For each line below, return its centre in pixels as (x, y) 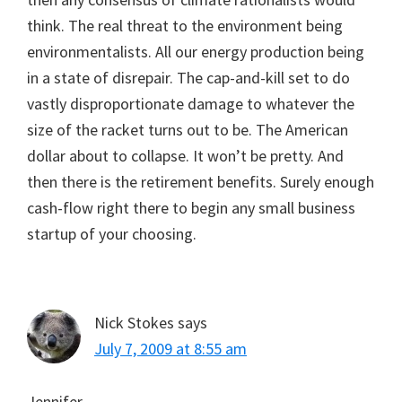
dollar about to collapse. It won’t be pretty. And (185, 155)
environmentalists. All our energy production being (196, 51)
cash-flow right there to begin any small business (191, 207)
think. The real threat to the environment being (185, 25)
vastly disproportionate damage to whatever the (191, 103)
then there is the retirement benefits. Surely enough (201, 181)
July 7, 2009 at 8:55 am (170, 348)
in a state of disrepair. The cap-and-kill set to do (188, 77)
